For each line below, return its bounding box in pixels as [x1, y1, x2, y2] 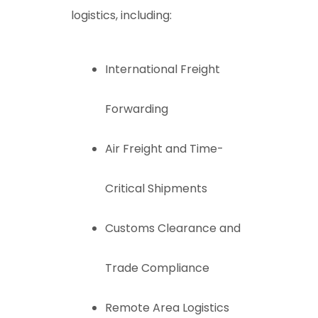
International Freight [105, 61, 220, 77]
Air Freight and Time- [105, 141, 224, 157]
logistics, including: [71, 7, 172, 23]
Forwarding [105, 101, 168, 117]
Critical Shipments [105, 180, 207, 197]
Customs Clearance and [105, 220, 241, 236]
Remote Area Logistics [105, 300, 229, 316]
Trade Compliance [105, 260, 209, 276]
